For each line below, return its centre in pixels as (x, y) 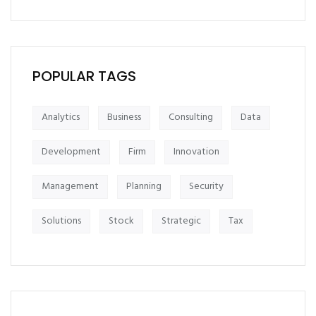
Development (71, 152)
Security (206, 187)
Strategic (181, 221)
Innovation (196, 152)
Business (124, 118)
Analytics (61, 118)
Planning (144, 187)
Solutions (61, 221)
